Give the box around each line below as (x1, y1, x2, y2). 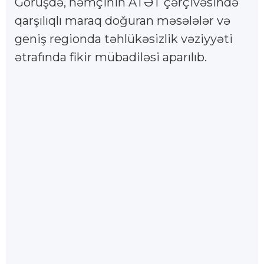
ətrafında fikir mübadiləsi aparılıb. (15, 49, 207, 64)
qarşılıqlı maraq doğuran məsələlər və (15, 13, 230, 28)
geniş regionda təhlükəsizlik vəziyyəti (15, 31, 233, 46)
